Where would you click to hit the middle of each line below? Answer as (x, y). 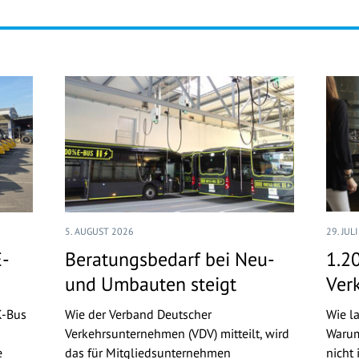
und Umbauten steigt (150, 284)
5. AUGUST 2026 (99, 232)
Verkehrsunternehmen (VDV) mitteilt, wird (177, 334)
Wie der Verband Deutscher (138, 315)
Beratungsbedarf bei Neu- (169, 260)
